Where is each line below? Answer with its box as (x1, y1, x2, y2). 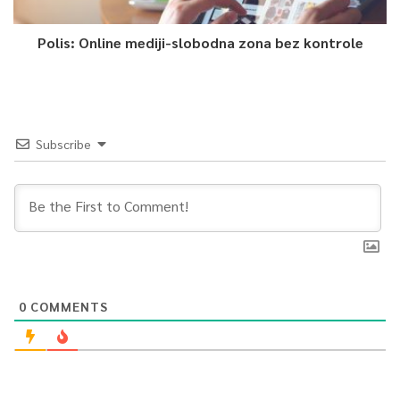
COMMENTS (27, 298, 108, 315)
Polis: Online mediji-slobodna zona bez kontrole (37, 33, 363, 53)
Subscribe (36, 136, 91, 153)
